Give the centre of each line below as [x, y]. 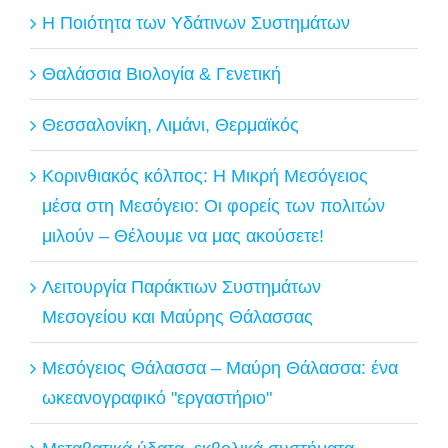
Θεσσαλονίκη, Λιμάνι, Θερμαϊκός [170, 124]
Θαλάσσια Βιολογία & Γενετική [161, 73]
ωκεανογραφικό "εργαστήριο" [157, 397]
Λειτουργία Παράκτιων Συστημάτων [181, 286]
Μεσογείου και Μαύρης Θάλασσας [177, 316]
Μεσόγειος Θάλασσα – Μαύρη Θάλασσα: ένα [220, 367]
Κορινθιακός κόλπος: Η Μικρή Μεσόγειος [205, 175]
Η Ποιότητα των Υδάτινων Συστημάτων [196, 22]
